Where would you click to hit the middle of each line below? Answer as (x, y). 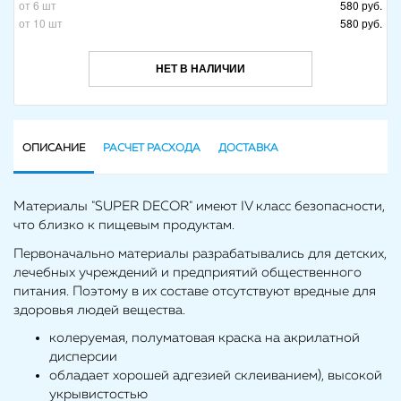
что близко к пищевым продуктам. (124, 226)
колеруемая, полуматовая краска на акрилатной (205, 338)
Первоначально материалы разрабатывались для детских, (200, 253)
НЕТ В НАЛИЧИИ (200, 68)
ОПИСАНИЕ (54, 149)
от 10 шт (41, 23)
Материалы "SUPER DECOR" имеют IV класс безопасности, (199, 207)
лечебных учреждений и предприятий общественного (188, 272)
